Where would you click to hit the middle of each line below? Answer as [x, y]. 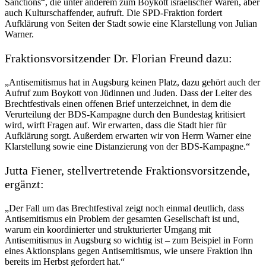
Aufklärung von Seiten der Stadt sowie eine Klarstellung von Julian [131, 24]
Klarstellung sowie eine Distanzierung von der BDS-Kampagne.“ [127, 147]
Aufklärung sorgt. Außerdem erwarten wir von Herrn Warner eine [128, 136]
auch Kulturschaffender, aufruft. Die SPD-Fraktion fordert [113, 13]
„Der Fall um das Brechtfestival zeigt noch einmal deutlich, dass [124, 208]
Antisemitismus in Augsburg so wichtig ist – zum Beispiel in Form [129, 240]
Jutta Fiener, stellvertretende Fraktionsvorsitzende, [127, 171]
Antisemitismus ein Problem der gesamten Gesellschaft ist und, [122, 219]
